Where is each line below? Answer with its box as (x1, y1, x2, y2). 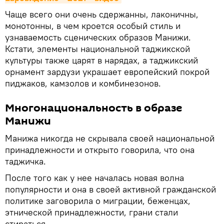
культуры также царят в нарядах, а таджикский (5, 54, 198, 66)
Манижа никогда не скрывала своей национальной (5, 132, 214, 144)
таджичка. (5, 155, 46, 167)
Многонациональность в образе (5, 100, 182, 116)
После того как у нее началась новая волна (5, 172, 184, 184)
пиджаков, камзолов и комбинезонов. (5, 77, 161, 89)
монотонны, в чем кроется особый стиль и (5, 20, 180, 32)
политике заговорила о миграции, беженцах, (5, 195, 190, 207)
